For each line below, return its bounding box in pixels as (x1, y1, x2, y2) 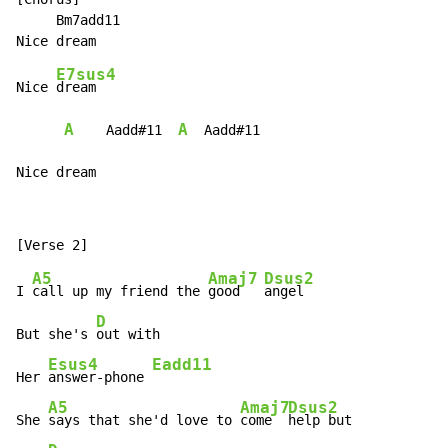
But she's (16, 326, 96, 343)
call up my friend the (32, 283, 208, 300)
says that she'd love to (48, 412, 240, 429)
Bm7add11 (16, 12, 120, 29)
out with (96, 326, 160, 343)
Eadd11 (152, 355, 212, 374)
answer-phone (48, 369, 152, 386)
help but (288, 412, 352, 429)
